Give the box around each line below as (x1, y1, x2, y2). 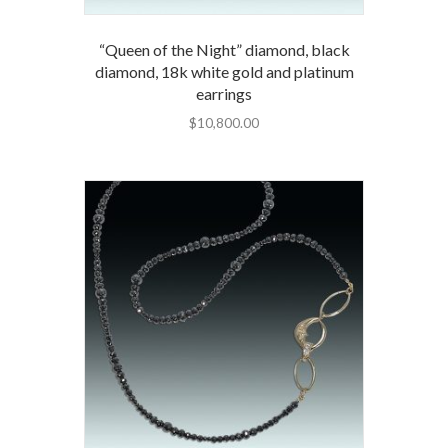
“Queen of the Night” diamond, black (98, 40, 350, 60)
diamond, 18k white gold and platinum (94, 62, 354, 82)
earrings (196, 84, 252, 104)
